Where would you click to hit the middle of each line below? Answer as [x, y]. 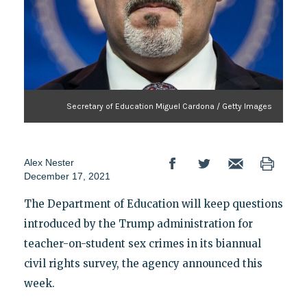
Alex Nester [49, 162]
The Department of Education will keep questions [153, 204]
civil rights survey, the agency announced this [143, 263]
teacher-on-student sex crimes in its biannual [142, 243]
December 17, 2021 [67, 176]
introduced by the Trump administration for [138, 223]
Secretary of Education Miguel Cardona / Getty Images [170, 106]
